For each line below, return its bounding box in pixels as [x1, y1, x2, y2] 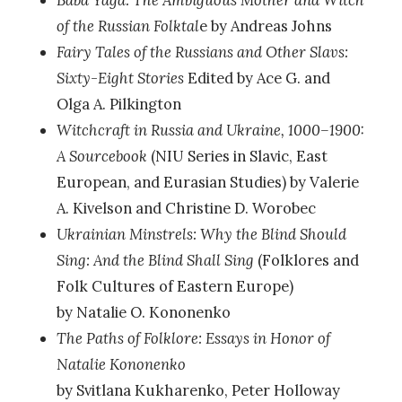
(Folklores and [253, 250, 359, 271]
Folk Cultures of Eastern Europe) [56, 276, 293, 297]
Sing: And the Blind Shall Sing [56, 250, 254, 271]
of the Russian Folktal [56, 16, 199, 37]
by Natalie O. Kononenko [56, 302, 231, 323]
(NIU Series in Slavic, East [146, 146, 328, 167]
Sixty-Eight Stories [56, 68, 184, 89]
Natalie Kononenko [56, 354, 186, 375]
